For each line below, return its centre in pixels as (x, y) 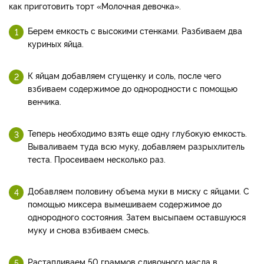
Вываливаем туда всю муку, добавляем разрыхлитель (136, 146)
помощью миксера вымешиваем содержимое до (125, 204)
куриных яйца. (56, 44)
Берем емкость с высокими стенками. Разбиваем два (135, 31)
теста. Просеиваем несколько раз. (97, 159)
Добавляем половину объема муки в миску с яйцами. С (138, 191)
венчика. (44, 101)
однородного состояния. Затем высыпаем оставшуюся (137, 217)
